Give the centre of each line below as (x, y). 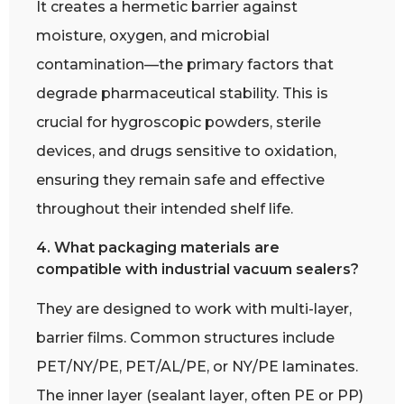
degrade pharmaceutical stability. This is (182, 94)
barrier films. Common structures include (185, 337)
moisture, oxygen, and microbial (153, 36)
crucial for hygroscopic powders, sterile (179, 123)
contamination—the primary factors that (185, 65)
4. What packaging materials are (158, 247)
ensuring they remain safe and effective (180, 180)
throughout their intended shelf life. (165, 209)
